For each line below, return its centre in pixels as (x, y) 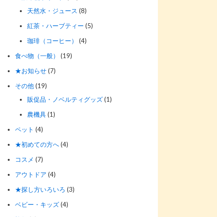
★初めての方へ (37, 144)
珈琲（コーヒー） (52, 40)
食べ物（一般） (37, 55)
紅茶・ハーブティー (55, 25)
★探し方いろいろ (40, 189)
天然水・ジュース (52, 10)
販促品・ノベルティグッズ (65, 99)
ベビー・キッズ (37, 204)
